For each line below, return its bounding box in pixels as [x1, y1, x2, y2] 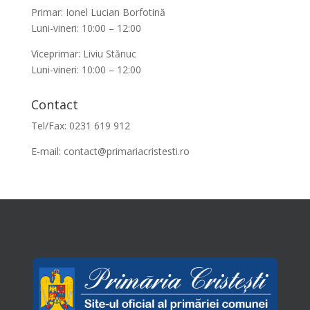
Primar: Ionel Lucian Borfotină [30, 6, 165, 19]
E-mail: [30, 145, 64, 158]
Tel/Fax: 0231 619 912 [30, 119, 130, 133]
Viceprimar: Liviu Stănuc [30, 47, 136, 61]
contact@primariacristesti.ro [63, 145, 190, 158]
